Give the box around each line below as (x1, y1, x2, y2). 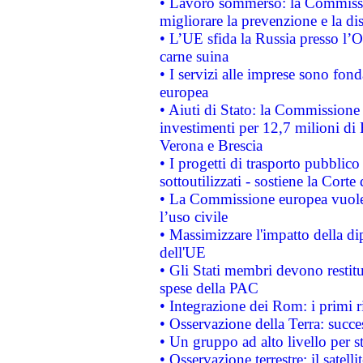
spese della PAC (159, 280, 258, 297)
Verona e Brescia (159, 137, 263, 154)
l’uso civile (159, 208, 228, 225)
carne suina (159, 48, 228, 65)
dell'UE (159, 244, 206, 261)
